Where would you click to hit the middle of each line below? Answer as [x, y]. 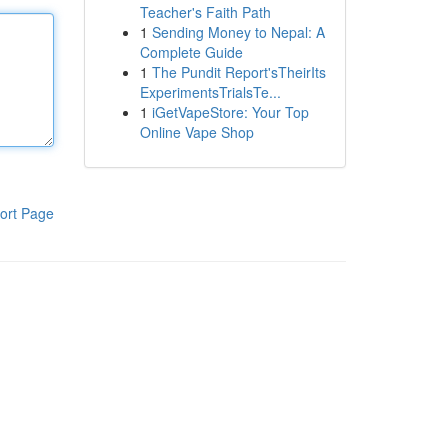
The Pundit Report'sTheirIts [238, 72]
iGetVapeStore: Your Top [230, 112]
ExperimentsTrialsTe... [210, 92]
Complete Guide [191, 52]
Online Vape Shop [196, 132]
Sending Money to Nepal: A [238, 32]
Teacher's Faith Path [205, 12]
